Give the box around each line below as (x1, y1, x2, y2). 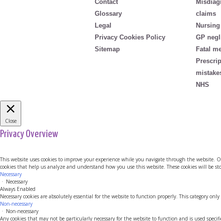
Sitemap (95, 45, 120, 53)
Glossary (95, 9, 122, 17)
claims (195, 9, 216, 17)
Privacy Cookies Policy (95, 33, 165, 41)
